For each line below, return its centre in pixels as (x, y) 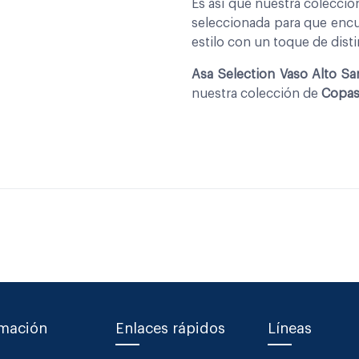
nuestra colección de (256, 93)
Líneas (290, 329)
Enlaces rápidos (170, 329)
